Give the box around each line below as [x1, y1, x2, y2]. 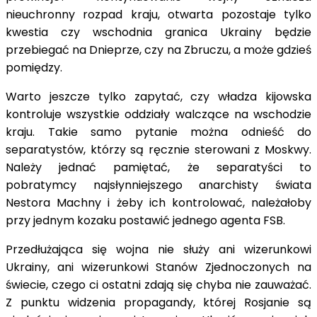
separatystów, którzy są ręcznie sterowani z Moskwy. [6, 141, 311, 158]
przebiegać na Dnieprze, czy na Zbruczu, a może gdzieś [6, 41, 311, 58]
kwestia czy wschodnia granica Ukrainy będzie [6, 23, 311, 40]
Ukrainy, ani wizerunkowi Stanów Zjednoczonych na [6, 258, 311, 275]
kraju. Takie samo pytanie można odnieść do [6, 123, 311, 140]
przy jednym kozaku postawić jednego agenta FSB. [6, 212, 285, 229]
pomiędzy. [6, 59, 62, 76]
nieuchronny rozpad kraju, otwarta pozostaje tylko [6, 6, 311, 23]
